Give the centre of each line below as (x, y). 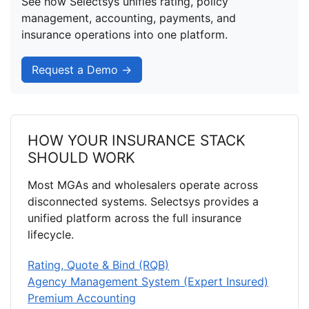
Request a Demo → (82, 70)
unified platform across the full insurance (134, 218)
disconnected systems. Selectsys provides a (143, 201)
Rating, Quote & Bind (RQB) (98, 265)
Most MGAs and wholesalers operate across (143, 185)
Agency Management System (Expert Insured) (148, 281)
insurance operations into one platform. (124, 34)
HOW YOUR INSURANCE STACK (137, 140)
